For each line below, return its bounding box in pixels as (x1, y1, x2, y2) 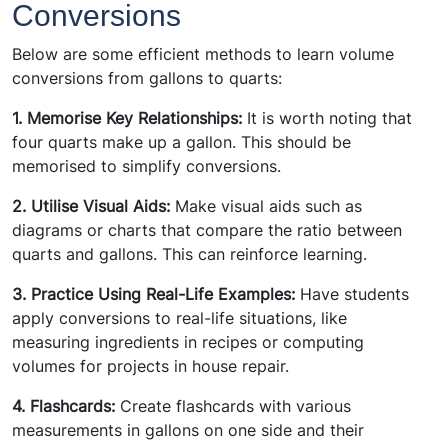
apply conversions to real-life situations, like (12, 308, 347, 329)
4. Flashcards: (12, 396, 120, 417)
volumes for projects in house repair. (12, 356, 289, 377)
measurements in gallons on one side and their (12, 420, 364, 441)
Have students (295, 284, 409, 305)
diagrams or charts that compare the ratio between (12, 220, 402, 241)
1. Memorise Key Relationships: (12, 108, 247, 129)
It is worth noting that (247, 108, 412, 129)
